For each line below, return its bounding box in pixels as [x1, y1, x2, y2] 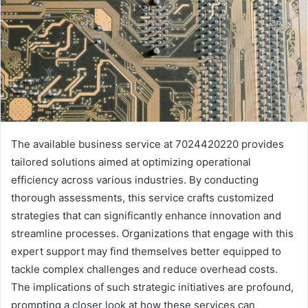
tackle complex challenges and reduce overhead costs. [11, 263, 278, 276]
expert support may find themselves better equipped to [11, 245, 281, 258]
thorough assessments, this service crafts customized [11, 191, 274, 205]
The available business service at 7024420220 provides [11, 137, 284, 151]
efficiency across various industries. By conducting [11, 173, 258, 187]
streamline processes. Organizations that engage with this [11, 227, 294, 241]
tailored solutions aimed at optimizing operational [11, 155, 251, 169]
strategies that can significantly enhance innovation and [11, 209, 281, 223]
